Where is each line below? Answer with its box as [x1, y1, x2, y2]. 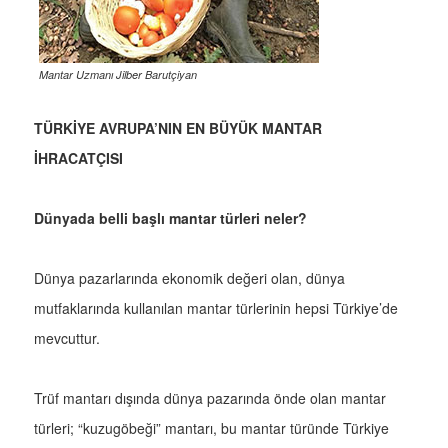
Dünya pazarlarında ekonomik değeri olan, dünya [34, 268, 345, 289]
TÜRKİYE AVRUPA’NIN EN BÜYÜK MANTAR [34, 118, 322, 139]
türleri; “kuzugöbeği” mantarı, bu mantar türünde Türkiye [34, 418, 389, 439]
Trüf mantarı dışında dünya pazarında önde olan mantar [34, 388, 386, 409]
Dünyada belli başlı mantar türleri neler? [34, 208, 307, 229]
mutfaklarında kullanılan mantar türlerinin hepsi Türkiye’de [34, 298, 398, 319]
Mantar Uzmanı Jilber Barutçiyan [39, 67, 197, 83]
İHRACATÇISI [34, 148, 123, 169]
